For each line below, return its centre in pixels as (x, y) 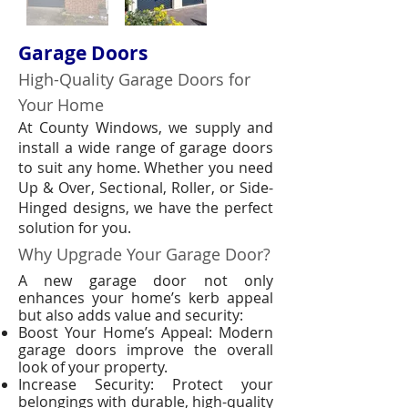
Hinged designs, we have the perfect (146, 208)
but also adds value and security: (131, 315)
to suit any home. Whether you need (146, 168)
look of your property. (93, 367)
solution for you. (75, 228)
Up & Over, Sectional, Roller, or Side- (146, 188)
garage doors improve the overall (146, 350)
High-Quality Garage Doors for (134, 79)
